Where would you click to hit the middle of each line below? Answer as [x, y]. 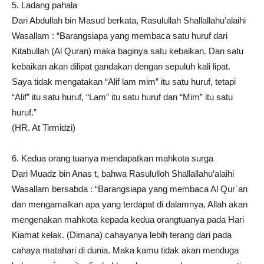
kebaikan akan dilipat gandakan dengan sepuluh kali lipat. [121, 66]
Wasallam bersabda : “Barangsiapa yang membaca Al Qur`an [130, 189]
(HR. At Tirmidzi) [44, 128]
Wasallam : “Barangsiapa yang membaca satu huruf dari [120, 36]
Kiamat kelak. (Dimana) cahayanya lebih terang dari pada [122, 235]
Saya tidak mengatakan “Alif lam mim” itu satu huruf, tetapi [124, 82]
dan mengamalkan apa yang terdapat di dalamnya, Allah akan [130, 204]
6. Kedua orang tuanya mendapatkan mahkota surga [113, 158]
